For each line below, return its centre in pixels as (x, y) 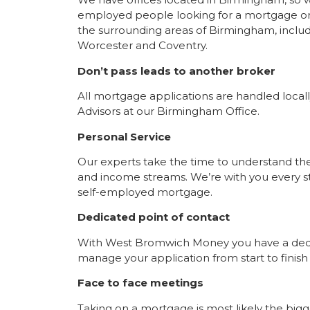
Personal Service (124, 136)
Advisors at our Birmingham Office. (170, 111)
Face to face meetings (140, 283)
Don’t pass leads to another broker (176, 71)
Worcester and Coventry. (143, 46)
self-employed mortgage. (146, 192)
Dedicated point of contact (154, 217)
